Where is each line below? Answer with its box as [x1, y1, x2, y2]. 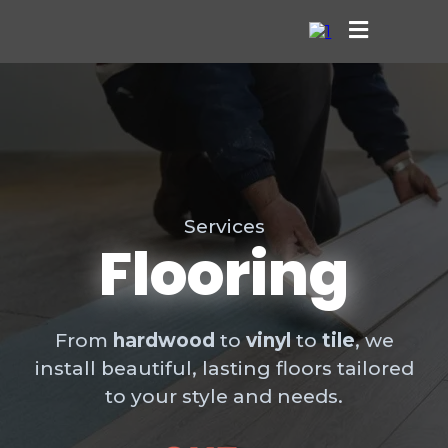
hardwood [112, 329, 215, 352]
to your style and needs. [105, 385, 343, 408]
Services [183, 215, 265, 238]
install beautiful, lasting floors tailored [34, 357, 414, 380]
